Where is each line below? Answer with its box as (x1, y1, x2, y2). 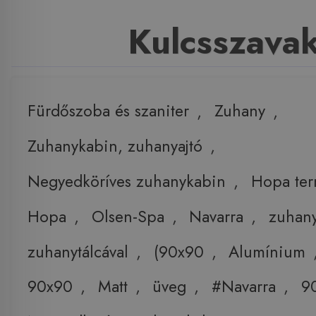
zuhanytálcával (27, 239, 128, 264)
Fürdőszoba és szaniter (27, 99, 189, 123)
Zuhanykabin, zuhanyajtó (27, 134, 202, 159)
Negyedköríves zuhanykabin (27, 169, 226, 193)
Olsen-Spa (91, 204, 164, 229)
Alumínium (229, 239, 306, 264)
